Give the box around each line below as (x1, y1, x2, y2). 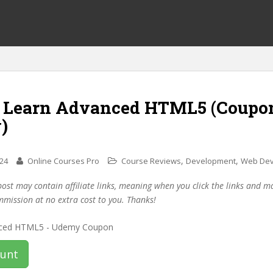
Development (186, 155, 236, 166)
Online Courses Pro (27, 155, 99, 166)
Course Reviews (121, 155, 181, 166)
